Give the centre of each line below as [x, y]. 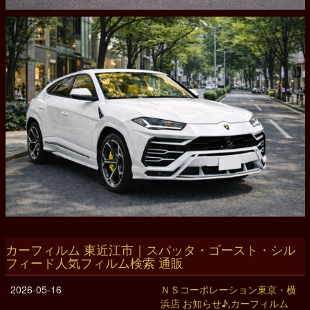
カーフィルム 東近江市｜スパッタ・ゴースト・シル [150, 249]
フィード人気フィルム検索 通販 [94, 262]
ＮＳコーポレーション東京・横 [228, 289]
